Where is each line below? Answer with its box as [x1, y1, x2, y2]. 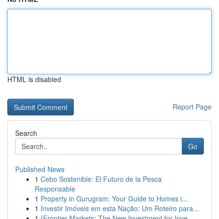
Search [15, 128, 37, 138]
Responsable [35, 184, 75, 194]
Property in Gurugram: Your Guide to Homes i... [41, 194, 188, 203]
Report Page [173, 102, 212, 111]
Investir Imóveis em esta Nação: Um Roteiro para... [41, 203, 199, 213]
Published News [15, 164, 65, 174]
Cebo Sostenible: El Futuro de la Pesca [41, 174, 162, 184]
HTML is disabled [7, 74, 61, 84]
